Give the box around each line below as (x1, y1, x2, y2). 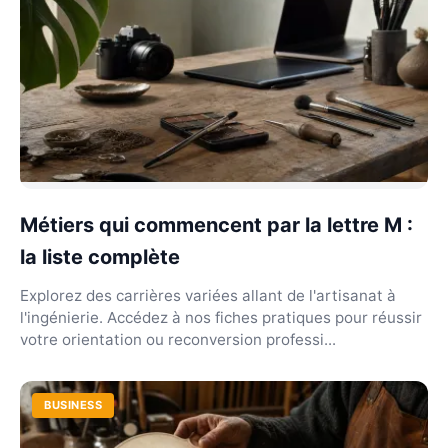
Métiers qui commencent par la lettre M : (20, 213, 413, 238)
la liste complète (20, 245, 180, 270)
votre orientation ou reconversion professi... (20, 330, 336, 350)
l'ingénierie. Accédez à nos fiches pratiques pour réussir (20, 308, 422, 328)
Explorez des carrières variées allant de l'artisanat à (20, 286, 396, 306)
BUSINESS (44, 398, 103, 413)
